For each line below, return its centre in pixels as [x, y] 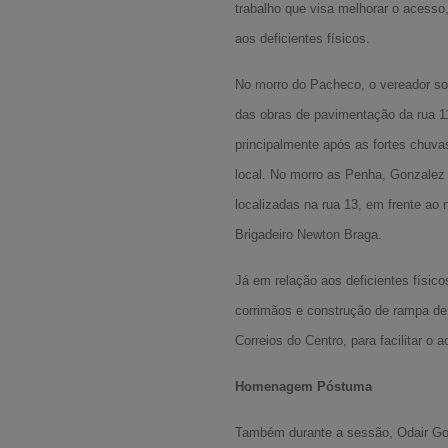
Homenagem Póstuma [304, 386]
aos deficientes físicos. [303, 38]
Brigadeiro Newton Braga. [309, 234]
